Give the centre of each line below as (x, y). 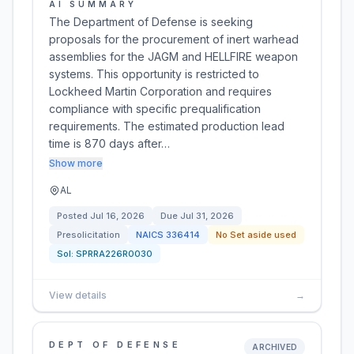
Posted (73, 216)
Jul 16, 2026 (117, 216)
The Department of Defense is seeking (151, 22)
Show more (76, 163)
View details (78, 295)
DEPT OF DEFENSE (115, 345)
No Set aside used (256, 235)
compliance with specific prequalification (155, 109)
